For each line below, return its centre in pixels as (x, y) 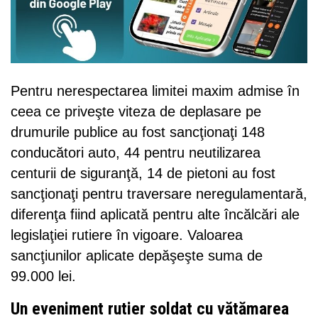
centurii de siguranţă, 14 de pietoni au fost (143, 173)
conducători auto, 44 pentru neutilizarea (136, 152)
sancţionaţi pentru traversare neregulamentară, (159, 193)
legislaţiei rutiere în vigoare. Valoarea (127, 235)
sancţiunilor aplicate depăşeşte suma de (137, 255)
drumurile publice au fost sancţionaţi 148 (138, 132)
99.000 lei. (43, 276)
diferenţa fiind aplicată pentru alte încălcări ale (155, 214)
